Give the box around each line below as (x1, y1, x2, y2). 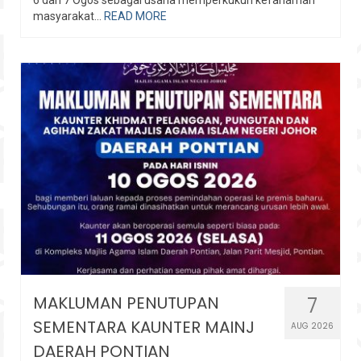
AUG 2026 (291, 319, 334, 332)
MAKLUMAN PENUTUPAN (33, 291, 219, 314)
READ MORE (104, 9, 167, 23)
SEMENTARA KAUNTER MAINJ (33, 315, 255, 338)
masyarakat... (33, 9, 104, 23)
